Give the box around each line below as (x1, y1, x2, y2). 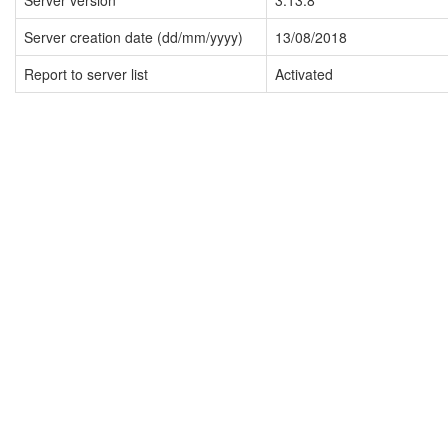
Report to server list (24, 64, 148, 85)
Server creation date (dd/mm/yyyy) (24, 27, 243, 48)
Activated (275, 64, 333, 85)
